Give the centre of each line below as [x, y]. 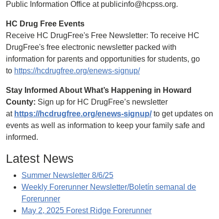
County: [21, 102]
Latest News [40, 158]
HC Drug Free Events [45, 24]
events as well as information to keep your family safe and [105, 125]
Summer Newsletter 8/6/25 [67, 175]
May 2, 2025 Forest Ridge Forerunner [87, 210]
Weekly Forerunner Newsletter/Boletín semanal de [109, 187]
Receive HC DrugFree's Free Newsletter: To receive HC [103, 35]
